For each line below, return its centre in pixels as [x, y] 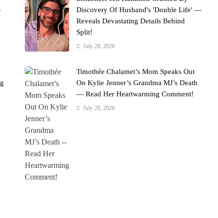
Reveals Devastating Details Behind [131, 21]
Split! [85, 32]
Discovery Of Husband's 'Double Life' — [139, 9]
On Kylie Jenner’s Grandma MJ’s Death [137, 82]
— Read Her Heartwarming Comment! [135, 94]
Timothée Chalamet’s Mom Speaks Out [136, 71]
